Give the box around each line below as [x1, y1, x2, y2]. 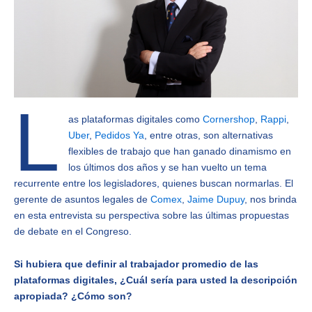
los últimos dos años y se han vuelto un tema [68, 161, 267, 173]
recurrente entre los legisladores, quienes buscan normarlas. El [14, 177, 293, 189]
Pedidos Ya [94, 129, 144, 141]
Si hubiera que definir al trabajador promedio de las [14, 258, 258, 270]
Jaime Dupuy [187, 193, 244, 205]
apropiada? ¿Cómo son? [14, 290, 132, 302]
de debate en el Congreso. [14, 225, 132, 237]
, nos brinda [244, 193, 297, 205]
